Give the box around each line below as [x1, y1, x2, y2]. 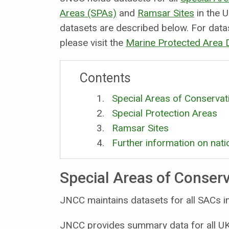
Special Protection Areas [111, 107, 217, 119]
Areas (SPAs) [60, 7, 117, 19]
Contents [79, 70, 131, 85]
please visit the [60, 36, 126, 49]
